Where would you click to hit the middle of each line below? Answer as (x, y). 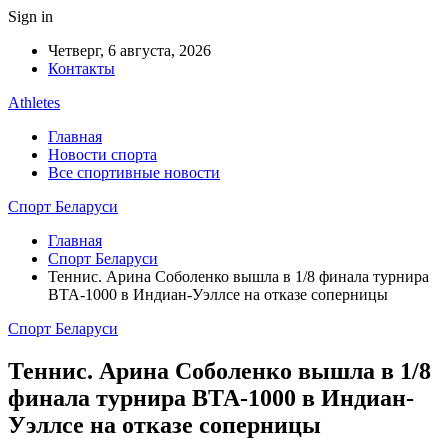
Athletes (34, 102)
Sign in (30, 16)
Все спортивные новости (134, 172)
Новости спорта (102, 154)
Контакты (81, 68)
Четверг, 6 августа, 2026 (129, 50)
